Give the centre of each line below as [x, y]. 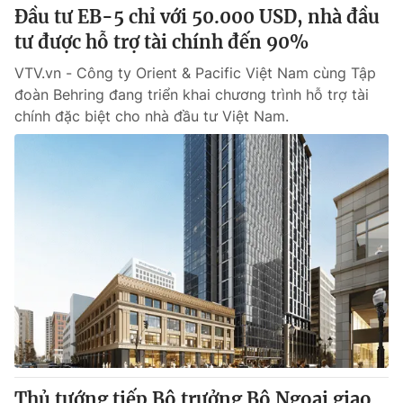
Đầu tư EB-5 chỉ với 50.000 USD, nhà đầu [197, 17]
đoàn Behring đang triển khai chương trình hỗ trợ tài [192, 94]
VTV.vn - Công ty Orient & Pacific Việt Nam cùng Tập [195, 73]
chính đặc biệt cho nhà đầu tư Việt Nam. [152, 116]
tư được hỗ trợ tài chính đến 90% [161, 42]
